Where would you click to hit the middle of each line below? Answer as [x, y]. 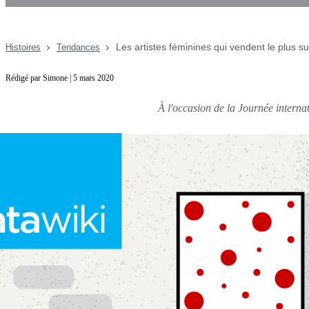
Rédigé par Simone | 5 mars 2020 [60, 78]
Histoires [23, 47]
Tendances [78, 47]
